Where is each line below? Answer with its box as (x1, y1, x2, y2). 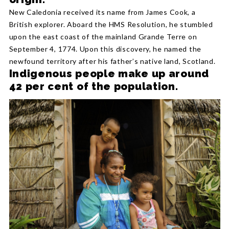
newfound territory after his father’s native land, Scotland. (9, 56, 216, 65)
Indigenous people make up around (9, 67, 209, 80)
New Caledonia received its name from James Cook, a (9, 7, 196, 16)
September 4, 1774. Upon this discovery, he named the (9, 44, 201, 53)
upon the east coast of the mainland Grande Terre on (9, 32, 197, 41)
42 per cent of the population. (9, 80, 178, 93)
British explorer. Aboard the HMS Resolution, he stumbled (9, 19, 213, 29)
